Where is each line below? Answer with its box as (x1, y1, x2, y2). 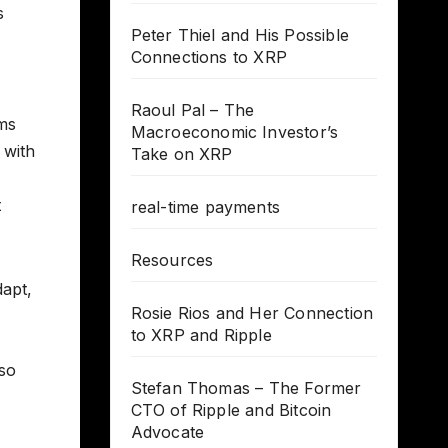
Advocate (130, 422, 205, 443)
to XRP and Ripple (130, 325, 272, 346)
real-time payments (130, 197, 281, 218)
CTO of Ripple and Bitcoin (130, 400, 332, 421)
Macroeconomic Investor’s (130, 122, 339, 143)
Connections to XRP (130, 47, 288, 68)
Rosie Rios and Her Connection (130, 303, 374, 324)
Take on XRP (130, 144, 233, 165)
